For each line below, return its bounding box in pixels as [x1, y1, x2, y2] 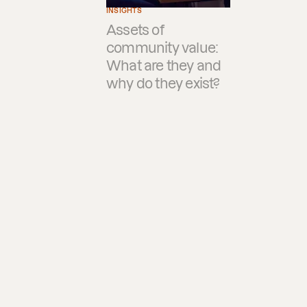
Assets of [106, 23, 164, 38]
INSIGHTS [106, 7, 143, 14]
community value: [106, 40, 219, 56]
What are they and [106, 58, 221, 73]
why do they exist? [106, 76, 220, 91]
